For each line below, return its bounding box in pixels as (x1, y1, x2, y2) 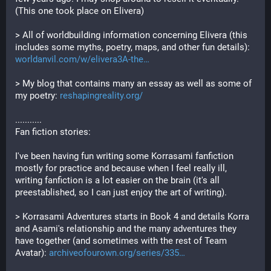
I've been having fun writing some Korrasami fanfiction (15, 151, 233, 162)
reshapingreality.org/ (60, 90, 143, 101)
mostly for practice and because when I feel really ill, (15, 163, 227, 174)
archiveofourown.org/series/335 (49, 247, 179, 258)
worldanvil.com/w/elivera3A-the (15, 54, 143, 65)
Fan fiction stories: (15, 126, 91, 137)
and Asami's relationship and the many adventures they (15, 223, 237, 234)
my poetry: (15, 90, 60, 101)
